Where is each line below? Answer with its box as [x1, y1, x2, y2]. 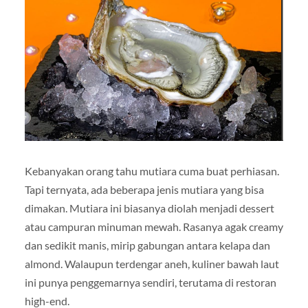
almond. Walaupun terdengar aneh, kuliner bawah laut [24, 257, 279, 271]
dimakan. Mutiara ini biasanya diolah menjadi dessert [24, 201, 274, 215]
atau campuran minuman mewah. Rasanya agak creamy [24, 220, 283, 234]
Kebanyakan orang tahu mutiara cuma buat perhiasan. [24, 164, 279, 178]
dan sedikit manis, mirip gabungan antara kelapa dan [24, 239, 270, 252]
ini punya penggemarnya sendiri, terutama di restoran [24, 276, 276, 289]
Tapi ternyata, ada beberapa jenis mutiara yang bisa [24, 183, 264, 197]
